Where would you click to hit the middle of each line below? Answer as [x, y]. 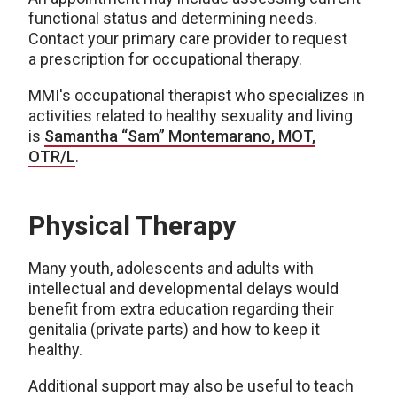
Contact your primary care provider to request [188, 39]
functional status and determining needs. [173, 18]
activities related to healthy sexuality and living [191, 116]
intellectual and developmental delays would [183, 288]
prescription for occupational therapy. [169, 59]
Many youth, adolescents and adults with [171, 268]
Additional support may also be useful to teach [191, 386]
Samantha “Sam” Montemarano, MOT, [180, 136]
